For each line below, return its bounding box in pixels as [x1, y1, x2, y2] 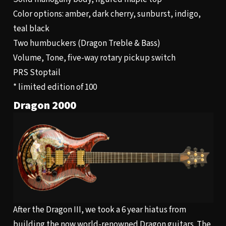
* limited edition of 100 [13, 81, 97, 93]
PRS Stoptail [13, 66, 61, 79]
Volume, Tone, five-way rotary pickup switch [13, 51, 176, 64]
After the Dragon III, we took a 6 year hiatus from [13, 203, 186, 216]
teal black [13, 22, 49, 35]
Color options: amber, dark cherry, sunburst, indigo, [13, 8, 201, 20]
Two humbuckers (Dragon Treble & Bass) [13, 37, 160, 49]
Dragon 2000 [13, 97, 76, 114]
